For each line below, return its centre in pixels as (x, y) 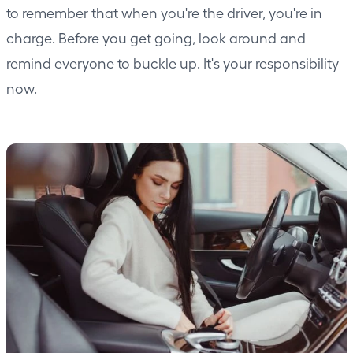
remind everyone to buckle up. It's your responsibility (173, 62)
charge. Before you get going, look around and (156, 37)
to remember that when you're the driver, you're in (164, 12)
